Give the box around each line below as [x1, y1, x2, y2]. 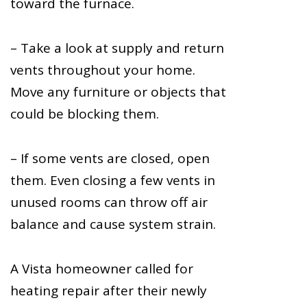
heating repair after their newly [10, 282, 207, 300]
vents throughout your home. [10, 60, 195, 79]
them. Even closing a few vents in [10, 171, 215, 190]
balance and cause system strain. [10, 215, 216, 234]
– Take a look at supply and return [10, 38, 224, 57]
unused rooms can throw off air [10, 193, 208, 212]
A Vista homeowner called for [10, 260, 193, 278]
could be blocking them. [10, 104, 159, 123]
